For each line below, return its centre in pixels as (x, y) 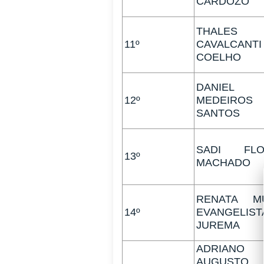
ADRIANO (220, 249)
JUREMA (218, 225)
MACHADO (223, 163)
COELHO (219, 57)
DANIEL (215, 88)
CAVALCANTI (229, 44)
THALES (217, 32)
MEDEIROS (225, 100)
